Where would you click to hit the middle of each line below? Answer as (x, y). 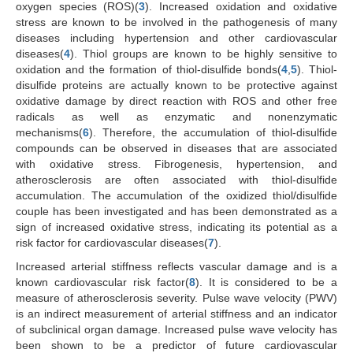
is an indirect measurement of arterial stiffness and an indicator (176, 314)
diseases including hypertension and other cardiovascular (176, 38)
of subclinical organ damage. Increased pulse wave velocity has (176, 330)
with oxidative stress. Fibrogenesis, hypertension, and (176, 164)
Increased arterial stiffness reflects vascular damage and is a (176, 267)
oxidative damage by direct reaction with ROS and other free (176, 101)
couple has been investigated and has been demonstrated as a (176, 212)
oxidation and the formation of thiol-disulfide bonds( (149, 70)
